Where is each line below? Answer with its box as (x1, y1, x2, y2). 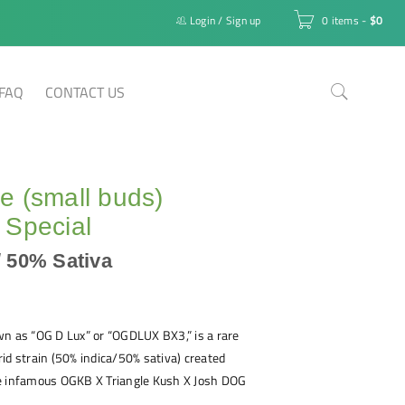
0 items (322, 12, 359, 29)
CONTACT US (45, 81, 125, 103)
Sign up (225, 12, 261, 29)
